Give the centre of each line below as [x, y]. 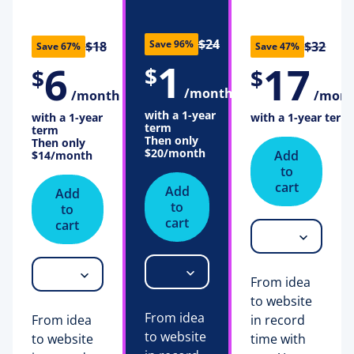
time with [279, 339]
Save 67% [58, 46]
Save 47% [278, 46]
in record [278, 320]
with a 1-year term [301, 117]
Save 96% [171, 44]
